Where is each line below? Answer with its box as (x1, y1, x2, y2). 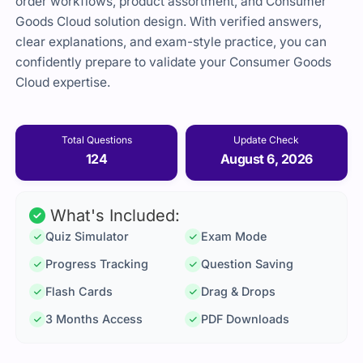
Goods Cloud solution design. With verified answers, (15, 14, 322, 30)
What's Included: (45, 206, 181, 226)
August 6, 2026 (220, 150, 313, 167)
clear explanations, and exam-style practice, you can (15, 34, 327, 50)
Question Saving (201, 257, 293, 271)
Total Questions (61, 133, 132, 146)
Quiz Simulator (45, 229, 130, 244)
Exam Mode (201, 229, 267, 244)
